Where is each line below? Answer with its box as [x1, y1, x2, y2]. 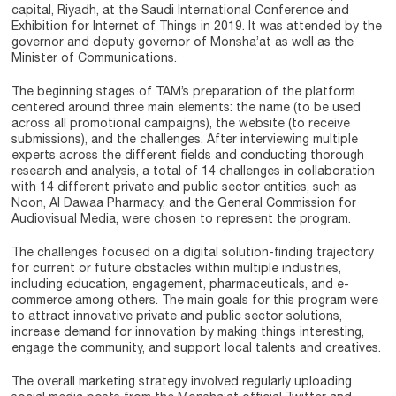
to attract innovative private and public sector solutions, [11, 308, 343, 323]
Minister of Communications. [11, 49, 178, 65]
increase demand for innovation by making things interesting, [11, 324, 365, 339]
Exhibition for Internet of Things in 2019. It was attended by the [11, 18, 383, 33]
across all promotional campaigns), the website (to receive [11, 115, 351, 130]
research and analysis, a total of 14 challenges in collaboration [11, 163, 376, 178]
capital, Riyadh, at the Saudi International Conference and [11, 2, 350, 17]
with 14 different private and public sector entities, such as [11, 179, 358, 194]
